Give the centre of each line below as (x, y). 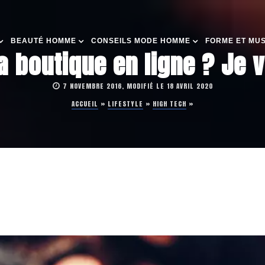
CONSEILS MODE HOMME (141, 41)
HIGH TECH (169, 104)
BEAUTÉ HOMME (43, 41)
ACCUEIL (85, 104)
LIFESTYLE (125, 104)
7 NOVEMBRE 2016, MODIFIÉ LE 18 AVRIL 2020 (138, 86)
